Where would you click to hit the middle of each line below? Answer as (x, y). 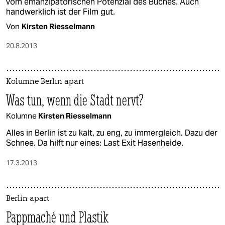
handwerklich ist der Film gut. (61, 12)
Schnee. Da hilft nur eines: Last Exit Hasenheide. (95, 143)
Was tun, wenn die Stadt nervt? (75, 100)
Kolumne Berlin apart (45, 82)
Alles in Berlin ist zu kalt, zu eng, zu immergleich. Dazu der (112, 133)
